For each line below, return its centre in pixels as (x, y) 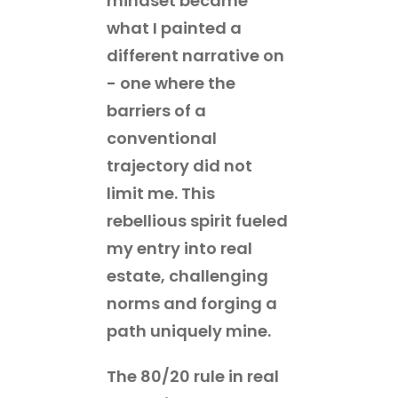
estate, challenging (187, 275)
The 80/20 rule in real (193, 376)
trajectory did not (179, 165)
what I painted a (174, 28)
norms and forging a (192, 303)
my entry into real (179, 248)
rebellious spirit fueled (197, 220)
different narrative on (195, 55)
